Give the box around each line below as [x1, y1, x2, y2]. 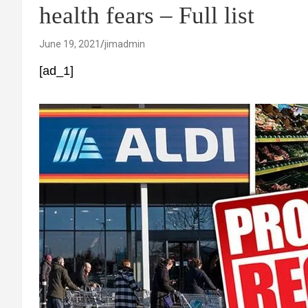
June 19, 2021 [39, 38, 100, 49]
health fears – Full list [39, 2, 254, 29]
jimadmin [104, 38, 145, 49]
